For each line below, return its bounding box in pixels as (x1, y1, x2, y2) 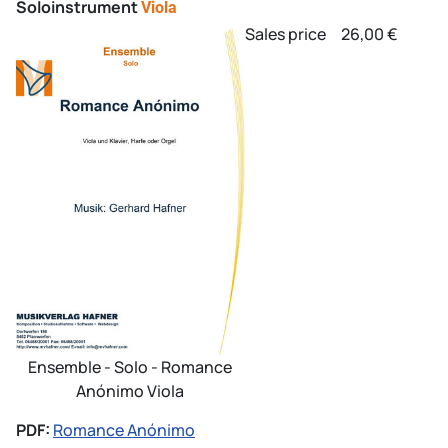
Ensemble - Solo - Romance (28, 356, 233, 379)
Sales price (244, 22, 329, 45)
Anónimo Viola (76, 380, 185, 403)
